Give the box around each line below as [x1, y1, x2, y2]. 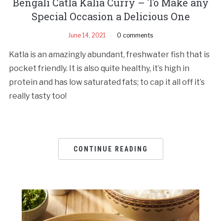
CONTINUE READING [73, 145, 148, 153]
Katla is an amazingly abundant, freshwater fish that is [8, 49, 210, 59]
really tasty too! [8, 91, 67, 101]
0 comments [117, 31, 153, 39]
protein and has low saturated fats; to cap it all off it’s [8, 77, 205, 87]
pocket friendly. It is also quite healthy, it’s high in [8, 63, 189, 73]
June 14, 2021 [68, 31, 106, 39]
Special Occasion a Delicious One [31, 9, 190, 23]
